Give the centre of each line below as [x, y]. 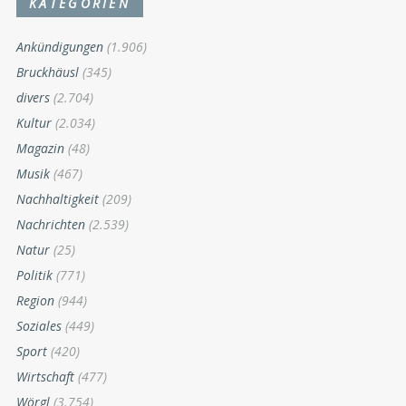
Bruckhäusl [48, 72]
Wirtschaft [45, 377]
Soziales [39, 326]
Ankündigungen [60, 47]
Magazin [40, 149]
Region [35, 301]
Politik [34, 275]
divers [33, 98]
